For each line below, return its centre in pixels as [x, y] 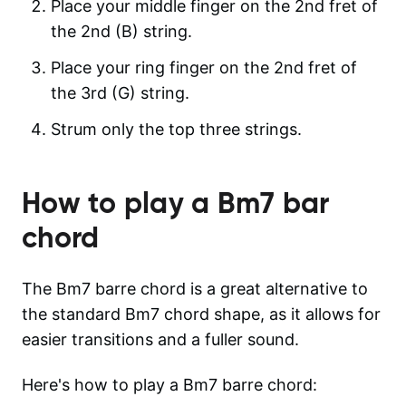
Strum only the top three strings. [176, 129]
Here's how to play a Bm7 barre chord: [169, 384]
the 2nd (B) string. [121, 31]
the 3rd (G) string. [120, 92]
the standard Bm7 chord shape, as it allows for [201, 314]
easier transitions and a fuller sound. [160, 339]
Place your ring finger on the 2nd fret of [204, 67]
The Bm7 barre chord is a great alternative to [195, 288]
